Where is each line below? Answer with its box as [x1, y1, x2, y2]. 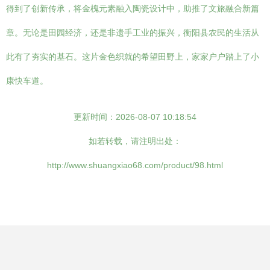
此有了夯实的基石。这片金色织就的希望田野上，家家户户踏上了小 [6, 52, 259, 61]
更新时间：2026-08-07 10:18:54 [74, 112, 196, 122]
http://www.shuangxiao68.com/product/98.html [47, 160, 223, 170]
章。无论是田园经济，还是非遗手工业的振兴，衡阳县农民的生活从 [6, 28, 259, 37]
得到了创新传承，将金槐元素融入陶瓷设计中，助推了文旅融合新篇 [6, 4, 259, 13]
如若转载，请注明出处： [89, 136, 181, 146]
